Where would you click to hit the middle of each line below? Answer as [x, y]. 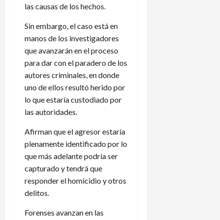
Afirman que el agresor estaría [75, 131]
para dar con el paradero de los [76, 62]
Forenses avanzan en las [64, 212]
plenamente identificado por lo [76, 143]
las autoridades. [51, 111]
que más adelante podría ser [71, 156]
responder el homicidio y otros [75, 180]
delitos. [37, 192]
